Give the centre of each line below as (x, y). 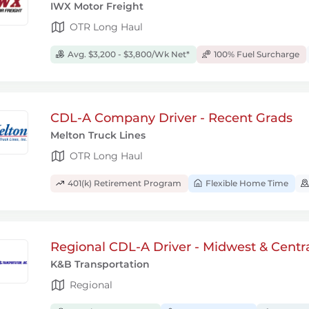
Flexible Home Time (246, 183)
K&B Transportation (100, 264)
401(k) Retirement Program (123, 183)
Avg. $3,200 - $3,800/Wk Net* (128, 54)
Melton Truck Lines (98, 135)
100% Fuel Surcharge (256, 54)
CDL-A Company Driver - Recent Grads (171, 118)
